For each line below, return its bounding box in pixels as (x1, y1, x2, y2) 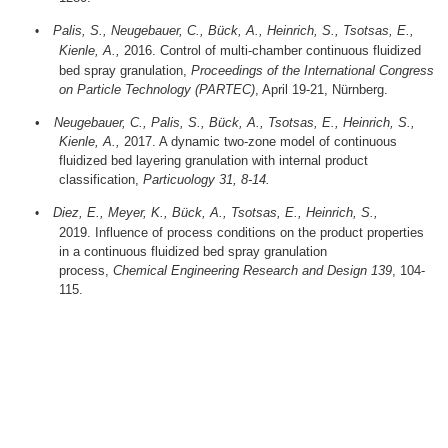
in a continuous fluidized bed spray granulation (59, 244, 328, 260)
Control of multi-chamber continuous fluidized (160, 43, 422, 59)
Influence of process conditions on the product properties (95, 225, 425, 241)
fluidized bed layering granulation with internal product (59, 153, 369, 169)
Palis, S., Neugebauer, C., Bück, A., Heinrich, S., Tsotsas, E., (53, 23, 415, 39)
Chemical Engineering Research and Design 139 (113, 263, 393, 279)
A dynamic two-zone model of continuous (159, 134, 398, 150)
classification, (59, 172, 144, 188)
